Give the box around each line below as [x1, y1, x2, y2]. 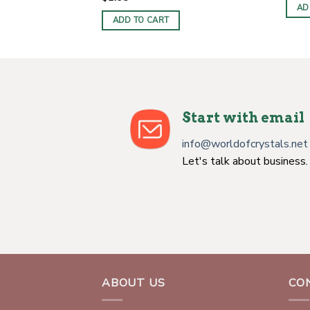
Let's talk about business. [182, 153, 308, 169]
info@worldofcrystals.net [182, 136, 308, 152]
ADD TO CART [112, 14, 170, 26]
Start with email [182, 109, 304, 126]
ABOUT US [102, 275, 165, 291]
